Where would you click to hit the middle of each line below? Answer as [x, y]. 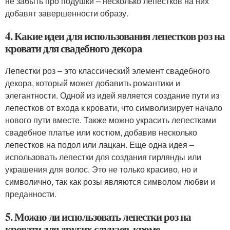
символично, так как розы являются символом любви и [110, 181]
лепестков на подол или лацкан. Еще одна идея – [100, 144]
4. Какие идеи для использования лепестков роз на [115, 36]
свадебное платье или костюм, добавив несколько [101, 132]
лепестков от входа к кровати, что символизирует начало [114, 107]
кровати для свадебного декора [74, 48]
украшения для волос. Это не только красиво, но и [101, 169]
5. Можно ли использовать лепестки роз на [98, 216]
